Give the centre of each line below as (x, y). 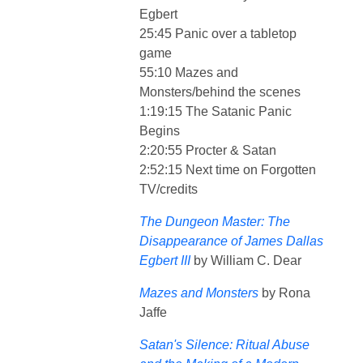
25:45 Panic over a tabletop (218, 33)
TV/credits (169, 189)
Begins (160, 130)
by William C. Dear (249, 260)
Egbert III (165, 260)
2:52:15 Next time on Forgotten (228, 169)
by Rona (284, 293)
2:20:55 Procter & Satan (208, 150)
